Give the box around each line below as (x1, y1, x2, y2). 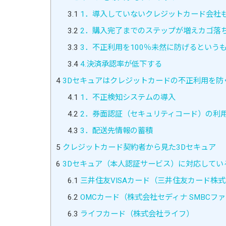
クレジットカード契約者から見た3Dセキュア (61, 142, 216, 152)
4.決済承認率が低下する (78, 59, 162, 69)
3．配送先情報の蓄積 (78, 126, 153, 135)
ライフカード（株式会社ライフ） (78, 209, 194, 218)
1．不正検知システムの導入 (78, 92, 176, 102)
